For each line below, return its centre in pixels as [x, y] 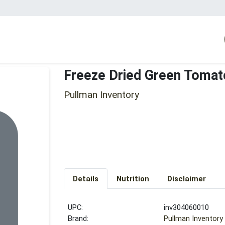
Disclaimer [186, 179]
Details [85, 179]
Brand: [78, 218]
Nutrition [133, 179]
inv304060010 [187, 207]
